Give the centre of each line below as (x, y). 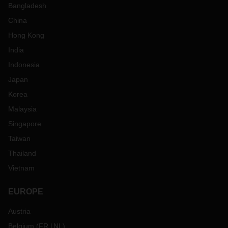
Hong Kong (26, 35)
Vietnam (21, 168)
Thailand (22, 153)
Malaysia (22, 109)
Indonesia (24, 65)
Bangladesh (27, 6)
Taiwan (19, 139)
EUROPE (26, 192)
